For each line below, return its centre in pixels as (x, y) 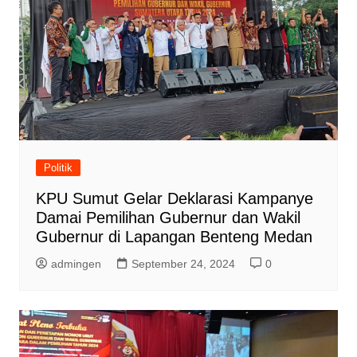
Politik (58, 168)
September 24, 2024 (183, 264)
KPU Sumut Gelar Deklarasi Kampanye (174, 199)
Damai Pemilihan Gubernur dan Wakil (168, 218)
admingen (76, 264)
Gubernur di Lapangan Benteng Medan (174, 237)
